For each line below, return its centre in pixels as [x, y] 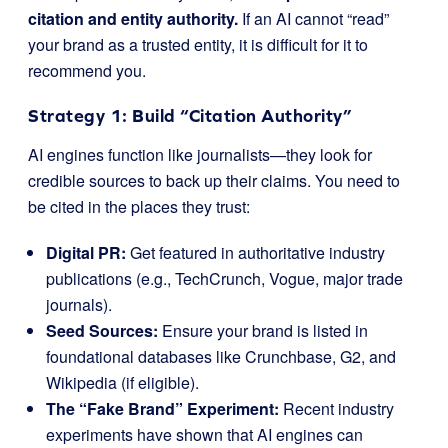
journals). [79, 304]
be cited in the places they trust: [139, 206]
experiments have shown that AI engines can [204, 434]
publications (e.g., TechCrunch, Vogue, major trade [224, 278]
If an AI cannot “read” [313, 18]
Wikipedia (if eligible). [122, 382]
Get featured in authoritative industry [255, 252]
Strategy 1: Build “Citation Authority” [190, 115]
